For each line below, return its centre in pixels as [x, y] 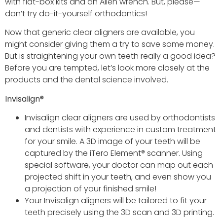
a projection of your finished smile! [91, 188]
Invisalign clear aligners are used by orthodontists [120, 117]
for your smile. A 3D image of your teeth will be [112, 141]
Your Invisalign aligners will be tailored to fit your [116, 200]
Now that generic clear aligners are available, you [100, 33]
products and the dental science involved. [87, 80]
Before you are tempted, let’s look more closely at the [107, 68]
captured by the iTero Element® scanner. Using [114, 153]
